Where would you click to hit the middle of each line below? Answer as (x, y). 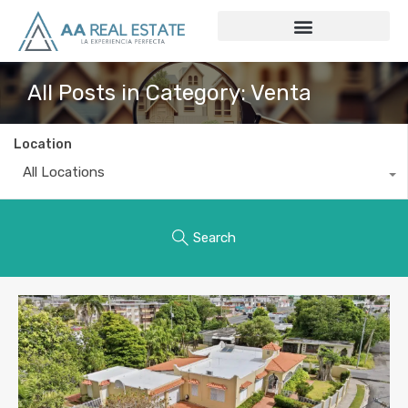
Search (214, 238)
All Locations (64, 172)
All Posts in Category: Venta (169, 92)
